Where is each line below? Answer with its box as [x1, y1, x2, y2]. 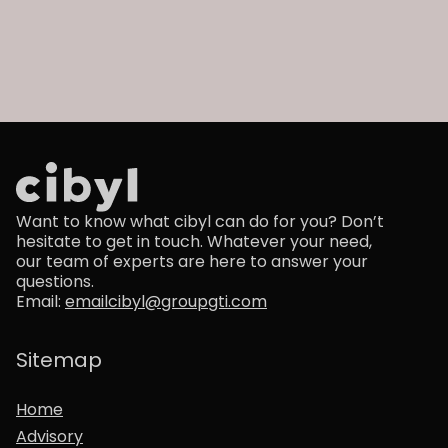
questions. [16, 270, 94, 294]
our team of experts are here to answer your [16, 250, 368, 274]
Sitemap [16, 346, 102, 375]
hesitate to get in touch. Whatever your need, [16, 230, 372, 254]
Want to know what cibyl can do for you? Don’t [16, 210, 384, 234]
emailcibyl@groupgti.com [65, 290, 267, 314]
